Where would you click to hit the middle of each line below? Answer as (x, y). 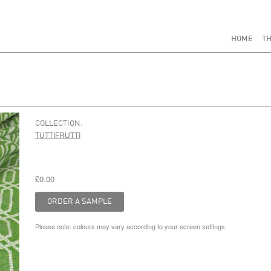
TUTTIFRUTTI (57, 135)
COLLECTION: (59, 124)
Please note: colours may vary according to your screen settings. (131, 226)
